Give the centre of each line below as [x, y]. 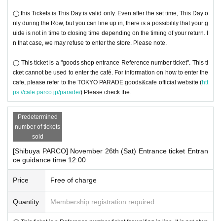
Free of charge [74, 180]
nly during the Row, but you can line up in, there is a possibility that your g [110, 23]
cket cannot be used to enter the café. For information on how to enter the [110, 72]
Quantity [26, 202]
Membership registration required [102, 202]
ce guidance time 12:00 [49, 160]
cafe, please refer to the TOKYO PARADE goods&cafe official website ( [107, 82]
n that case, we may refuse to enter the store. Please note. [90, 43]
